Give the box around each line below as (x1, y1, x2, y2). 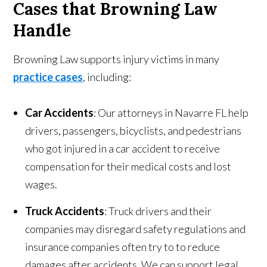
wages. (25, 178, 58, 191)
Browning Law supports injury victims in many (13, 52, 220, 66)
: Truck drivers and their (104, 204, 212, 218)
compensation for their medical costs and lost (25, 160, 232, 173)
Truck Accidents (25, 204, 105, 218)
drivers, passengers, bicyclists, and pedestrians (25, 124, 242, 138)
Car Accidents (25, 106, 94, 120)
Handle (13, 20, 72, 42)
